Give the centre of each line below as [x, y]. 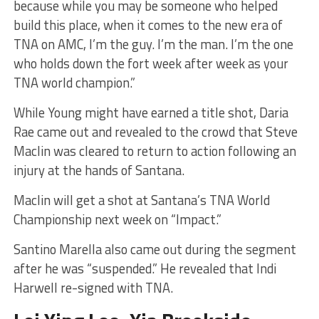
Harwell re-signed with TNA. [93, 287]
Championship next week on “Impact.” [117, 219]
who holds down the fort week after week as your [151, 63]
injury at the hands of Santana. [99, 170]
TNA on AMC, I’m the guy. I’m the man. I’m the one [153, 44]
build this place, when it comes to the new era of [148, 25]
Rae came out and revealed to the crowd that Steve [155, 131]
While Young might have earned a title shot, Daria [151, 112]
